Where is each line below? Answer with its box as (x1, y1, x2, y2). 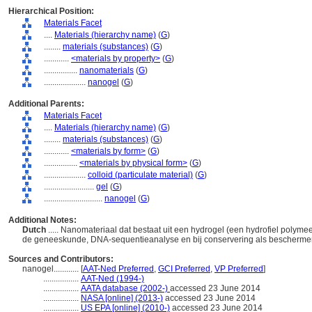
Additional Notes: (8, 215, 77, 225)
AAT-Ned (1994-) (81, 274, 144, 283)
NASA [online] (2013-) (81, 293, 163, 303)
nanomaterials (79, 65, 134, 75)
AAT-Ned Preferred (83, 264, 154, 274)
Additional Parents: (8, 99, 84, 109)
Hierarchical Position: (8, 6, 94, 16)
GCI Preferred (158, 264, 210, 274)
